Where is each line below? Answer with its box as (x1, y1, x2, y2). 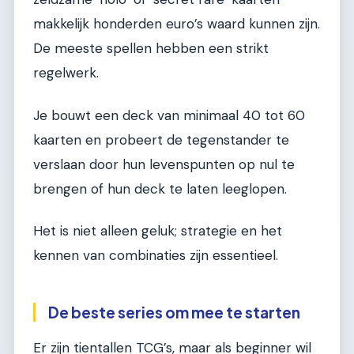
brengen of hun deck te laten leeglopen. (33, 179, 287, 198)
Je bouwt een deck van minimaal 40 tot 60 (33, 106, 305, 124)
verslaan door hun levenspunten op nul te (33, 155, 295, 173)
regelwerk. (33, 64, 99, 82)
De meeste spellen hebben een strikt (33, 40, 269, 58)
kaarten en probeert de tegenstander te (33, 130, 289, 149)
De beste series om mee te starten (48, 303, 300, 322)
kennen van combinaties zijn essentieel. (33, 247, 278, 265)
